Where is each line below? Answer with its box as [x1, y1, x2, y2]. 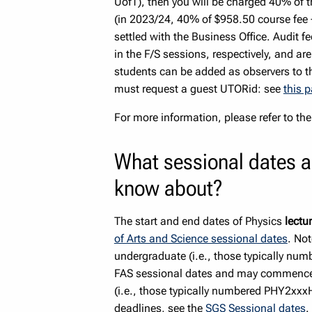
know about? [114, 174, 223, 201]
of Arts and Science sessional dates [114, 231, 288, 245]
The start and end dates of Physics [114, 214, 285, 228]
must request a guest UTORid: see [114, 81, 283, 95]
